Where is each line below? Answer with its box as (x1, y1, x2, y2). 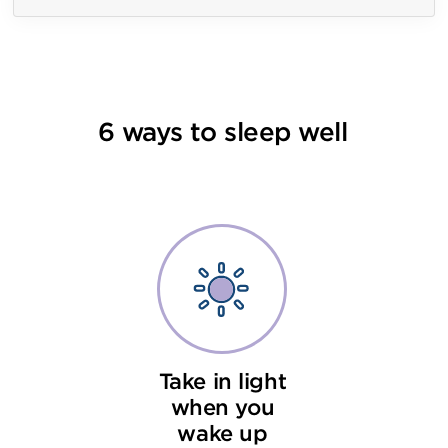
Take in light (158, 371, 287, 393)
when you (170, 397, 275, 419)
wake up (177, 423, 268, 445)
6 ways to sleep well (97, 120, 348, 146)
